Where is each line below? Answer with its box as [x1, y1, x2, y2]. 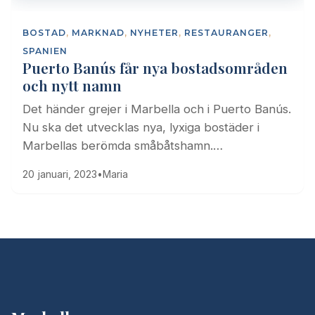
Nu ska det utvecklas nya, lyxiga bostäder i [22, 120, 259, 134]
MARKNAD [72, 27, 124, 38]
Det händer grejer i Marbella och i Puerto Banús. [22, 101, 291, 116]
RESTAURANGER [184, 27, 269, 38]
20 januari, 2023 [22, 167, 97, 180]
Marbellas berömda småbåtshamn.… [22, 138, 223, 153]
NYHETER [130, 27, 179, 38]
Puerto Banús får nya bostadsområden [22, 57, 288, 77]
